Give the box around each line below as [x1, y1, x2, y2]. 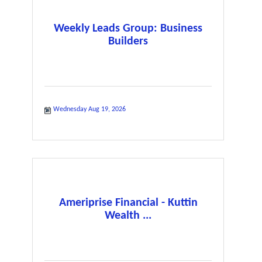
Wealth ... [105, 209, 152, 222]
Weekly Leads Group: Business [54, 22, 203, 35]
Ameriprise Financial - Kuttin [58, 196, 198, 209]
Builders [108, 35, 149, 47]
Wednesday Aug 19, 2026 [53, 105, 126, 113]
